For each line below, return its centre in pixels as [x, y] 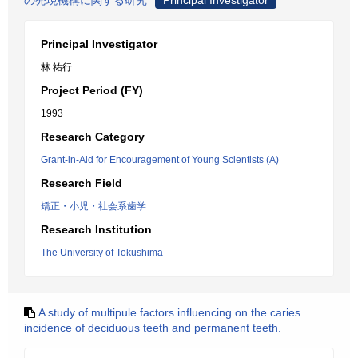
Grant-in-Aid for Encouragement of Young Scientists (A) [160, 160]
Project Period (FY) [92, 90]
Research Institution [96, 229]
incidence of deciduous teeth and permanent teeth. [153, 328]
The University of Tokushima [102, 253]
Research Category [93, 137]
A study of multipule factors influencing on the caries [169, 312]
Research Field [82, 183]
